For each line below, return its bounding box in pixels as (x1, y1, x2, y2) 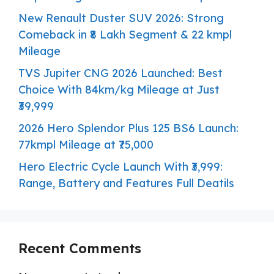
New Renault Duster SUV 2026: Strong (18, 11, 224, 26)
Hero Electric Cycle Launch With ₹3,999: (18, 160, 223, 174)
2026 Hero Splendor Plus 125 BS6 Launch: (18, 121, 239, 136)
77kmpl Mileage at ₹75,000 (18, 138, 154, 152)
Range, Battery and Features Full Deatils (18, 176, 234, 191)
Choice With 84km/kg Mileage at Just (18, 83, 220, 97)
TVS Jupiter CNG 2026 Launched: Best (18, 66, 223, 81)
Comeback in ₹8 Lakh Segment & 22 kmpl (18, 28, 232, 42)
